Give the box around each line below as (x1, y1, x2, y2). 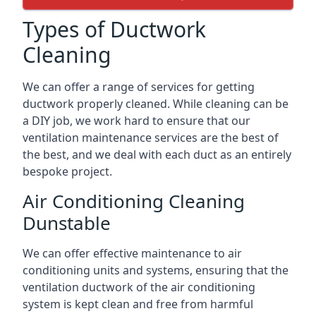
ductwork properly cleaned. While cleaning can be (23, 95, 288, 111)
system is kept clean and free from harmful (23, 296, 253, 312)
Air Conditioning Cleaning (23, 188, 245, 214)
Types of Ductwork (23, 14, 206, 44)
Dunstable (23, 209, 111, 236)
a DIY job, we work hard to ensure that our (23, 112, 250, 128)
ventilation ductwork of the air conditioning (23, 279, 255, 295)
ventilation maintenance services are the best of (23, 129, 279, 145)
